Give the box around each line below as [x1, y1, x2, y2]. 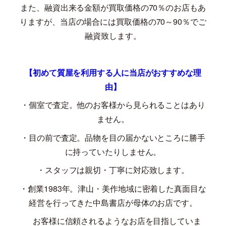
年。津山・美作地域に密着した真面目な [62, 182, 206, 194]
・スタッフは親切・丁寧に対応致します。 [36, 164, 190, 176]
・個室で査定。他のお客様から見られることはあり [21, 99, 205, 111]
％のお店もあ [157, 2, 206, 14]
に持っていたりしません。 [65, 145, 161, 157]
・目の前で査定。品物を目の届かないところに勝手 [21, 131, 205, 143]
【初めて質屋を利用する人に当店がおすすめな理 [25, 67, 201, 79]
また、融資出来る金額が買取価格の [20, 2, 149, 14]
